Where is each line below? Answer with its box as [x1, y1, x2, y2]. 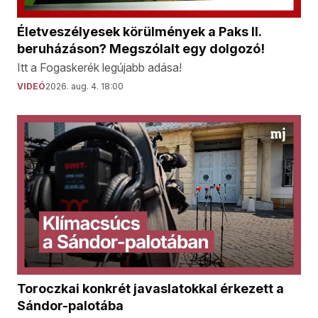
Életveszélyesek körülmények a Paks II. [17, 24, 261, 40]
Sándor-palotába [17, 298, 124, 314]
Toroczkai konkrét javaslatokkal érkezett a [17, 281, 284, 297]
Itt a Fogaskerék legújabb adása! [17, 60, 182, 75]
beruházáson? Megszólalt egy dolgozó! [17, 41, 265, 57]
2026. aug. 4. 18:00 [45, 81, 124, 92]
